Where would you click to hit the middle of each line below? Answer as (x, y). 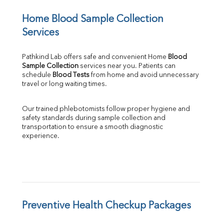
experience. (41, 136)
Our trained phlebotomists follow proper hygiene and (106, 109)
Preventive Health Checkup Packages (106, 206)
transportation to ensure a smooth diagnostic (92, 127)
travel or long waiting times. (64, 84)
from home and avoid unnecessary (144, 75)
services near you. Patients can (127, 66)
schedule (37, 75)
